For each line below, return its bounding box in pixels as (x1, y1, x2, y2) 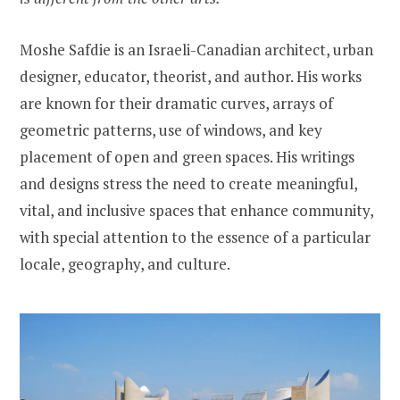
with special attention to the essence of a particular (20, 226, 371, 247)
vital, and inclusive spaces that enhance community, (20, 199, 373, 221)
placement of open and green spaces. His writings (20, 146, 354, 167)
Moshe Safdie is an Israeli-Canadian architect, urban (20, 38, 373, 60)
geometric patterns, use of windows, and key (20, 119, 322, 140)
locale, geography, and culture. (20, 253, 230, 274)
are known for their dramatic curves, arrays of (20, 92, 333, 113)
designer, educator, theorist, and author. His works (20, 65, 362, 87)
